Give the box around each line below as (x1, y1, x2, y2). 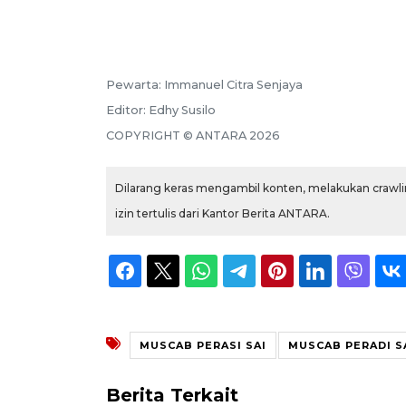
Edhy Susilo (149, 103, 216, 118)
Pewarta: (106, 78, 164, 92)
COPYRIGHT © (106, 129, 196, 143)
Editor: (106, 103, 149, 118)
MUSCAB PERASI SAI (140, 339, 266, 353)
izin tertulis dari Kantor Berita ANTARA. (115, 207, 330, 221)
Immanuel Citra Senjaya (164, 78, 303, 92)
